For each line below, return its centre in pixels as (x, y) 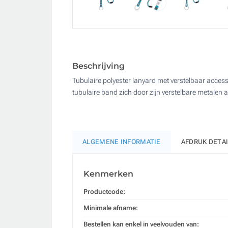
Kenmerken (108, 174)
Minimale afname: (111, 208)
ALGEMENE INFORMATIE (122, 141)
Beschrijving (98, 66)
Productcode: (104, 191)
